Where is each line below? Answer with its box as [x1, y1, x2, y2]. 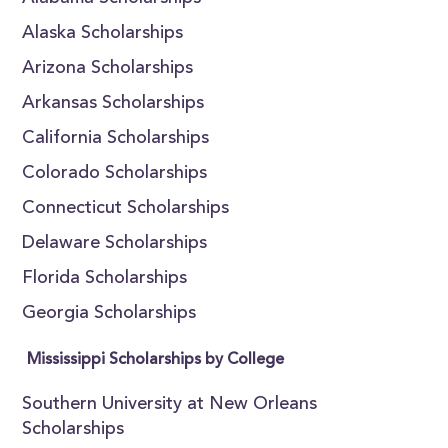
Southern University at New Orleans [22, 396, 318, 414]
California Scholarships [22, 130, 210, 148]
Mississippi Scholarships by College [27, 352, 285, 368]
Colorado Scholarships [22, 165, 208, 183]
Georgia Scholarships [22, 305, 197, 323]
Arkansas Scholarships [22, 95, 205, 113]
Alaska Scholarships [22, 25, 184, 43]
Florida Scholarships [22, 270, 188, 288]
